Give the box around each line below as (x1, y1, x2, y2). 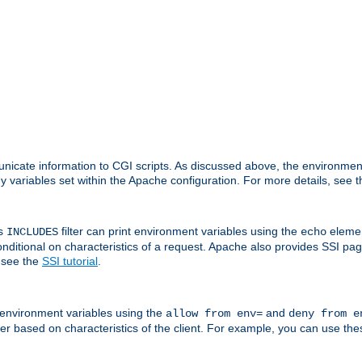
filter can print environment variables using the (58, 225, 301, 238)
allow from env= (166, 306, 263, 320)
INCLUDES (6, 225, 58, 239)
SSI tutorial (42, 255, 98, 268)
